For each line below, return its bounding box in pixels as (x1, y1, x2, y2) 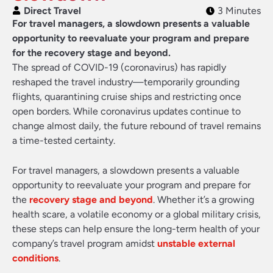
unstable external (157, 238, 235, 249)
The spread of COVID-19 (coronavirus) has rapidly (12, 62, 226, 73)
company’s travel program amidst (12, 238, 157, 249)
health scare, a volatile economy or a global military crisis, (12, 208, 261, 220)
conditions (12, 252, 58, 264)
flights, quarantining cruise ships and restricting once (12, 91, 241, 102)
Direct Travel (24, 5, 81, 16)
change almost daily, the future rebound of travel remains (12, 120, 261, 132)
